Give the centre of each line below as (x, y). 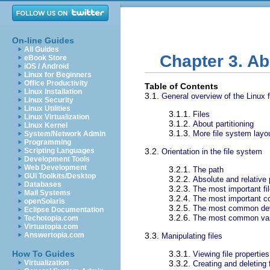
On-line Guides (43, 40)
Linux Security (49, 100)
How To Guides (43, 254)
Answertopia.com (54, 235)
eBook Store (46, 58)
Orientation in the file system (212, 152)
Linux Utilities (47, 108)
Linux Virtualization (57, 117)
